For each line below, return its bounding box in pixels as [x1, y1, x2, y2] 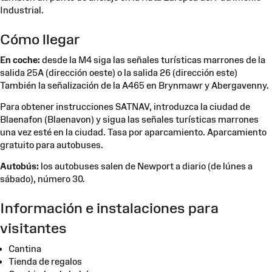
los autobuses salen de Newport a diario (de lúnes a [39, 160, 253, 171]
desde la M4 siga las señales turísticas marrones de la [40, 54, 265, 65]
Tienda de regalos [8, 256, 82, 267]
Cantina [8, 243, 41, 254]
